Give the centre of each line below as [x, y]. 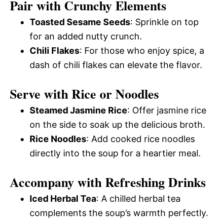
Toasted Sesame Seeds [80, 22]
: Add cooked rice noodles [141, 139]
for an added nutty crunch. [86, 36]
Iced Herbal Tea [63, 198]
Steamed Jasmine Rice [78, 110]
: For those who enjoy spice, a [142, 50]
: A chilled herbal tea [138, 198]
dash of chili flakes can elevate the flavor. [116, 65]
